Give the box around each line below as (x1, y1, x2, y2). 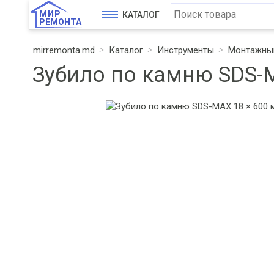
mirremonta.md (33, 45, 95, 56)
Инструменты (157, 45, 214, 56)
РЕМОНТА (39, 17, 81, 27)
